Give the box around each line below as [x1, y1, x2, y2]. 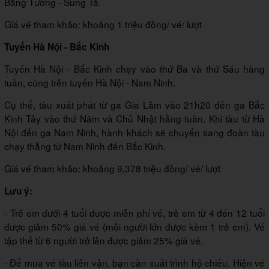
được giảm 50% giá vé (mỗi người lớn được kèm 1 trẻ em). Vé [4, 219, 265, 233]
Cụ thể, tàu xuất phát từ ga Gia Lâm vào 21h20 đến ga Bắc [4, 97, 265, 111]
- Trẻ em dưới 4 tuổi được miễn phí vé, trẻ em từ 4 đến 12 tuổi [4, 205, 265, 219]
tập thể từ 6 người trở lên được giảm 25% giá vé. [4, 233, 203, 247]
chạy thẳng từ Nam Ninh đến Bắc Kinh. [4, 139, 166, 153]
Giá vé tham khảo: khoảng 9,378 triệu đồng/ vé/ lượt [4, 161, 220, 175]
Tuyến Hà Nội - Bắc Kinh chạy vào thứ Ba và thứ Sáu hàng [4, 61, 265, 75]
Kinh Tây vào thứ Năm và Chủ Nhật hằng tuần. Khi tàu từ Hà [4, 111, 265, 125]
